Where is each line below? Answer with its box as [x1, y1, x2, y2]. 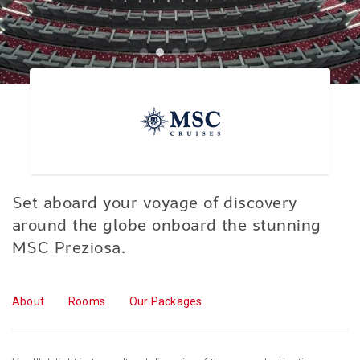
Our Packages [129, 294, 202, 308]
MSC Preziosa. [12, 241, 126, 258]
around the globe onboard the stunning [12, 219, 321, 235]
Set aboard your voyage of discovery [12, 196, 297, 213]
